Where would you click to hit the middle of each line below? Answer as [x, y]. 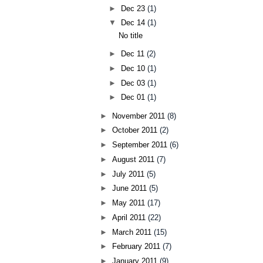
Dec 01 [134, 97]
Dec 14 [134, 23]
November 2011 [139, 116]
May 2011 [129, 203]
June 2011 [130, 188]
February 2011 [137, 247]
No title [131, 35]
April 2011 [130, 217]
